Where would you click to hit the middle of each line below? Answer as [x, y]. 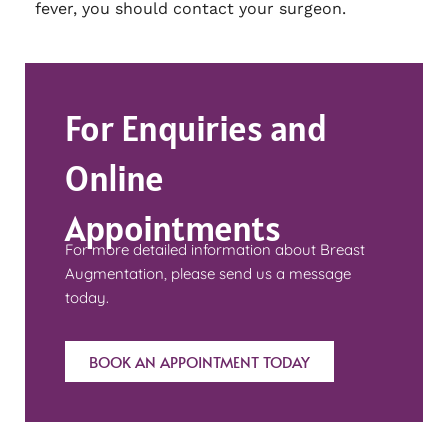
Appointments [172, 228]
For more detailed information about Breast [214, 250]
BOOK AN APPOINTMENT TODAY [199, 362]
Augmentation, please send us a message [207, 274]
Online [114, 178]
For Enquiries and [195, 128]
